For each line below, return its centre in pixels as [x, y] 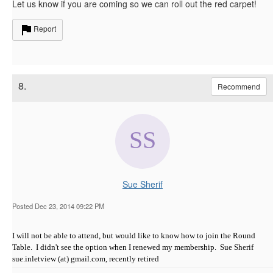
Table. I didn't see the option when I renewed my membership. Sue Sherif [133, 247]
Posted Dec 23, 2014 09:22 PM [58, 206]
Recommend [239, 86]
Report [45, 28]
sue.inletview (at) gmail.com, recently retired [86, 258]
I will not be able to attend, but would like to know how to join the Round [134, 235]
